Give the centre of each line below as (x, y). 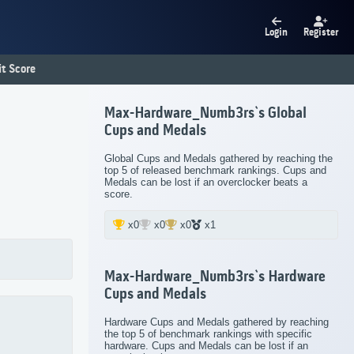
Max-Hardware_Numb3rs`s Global (205, 114)
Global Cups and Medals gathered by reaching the (218, 159)
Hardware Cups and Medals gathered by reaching (217, 322)
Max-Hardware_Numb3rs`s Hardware (215, 277)
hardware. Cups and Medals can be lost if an (206, 345)
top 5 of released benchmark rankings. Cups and (215, 171)
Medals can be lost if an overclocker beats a (206, 183)
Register (321, 33)
